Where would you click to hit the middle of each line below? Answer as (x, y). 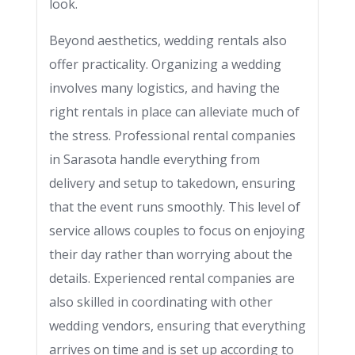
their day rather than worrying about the (171, 254)
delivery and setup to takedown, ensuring (172, 183)
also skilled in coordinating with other (161, 302)
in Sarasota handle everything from (155, 159)
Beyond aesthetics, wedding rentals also (168, 40)
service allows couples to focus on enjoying (177, 231)
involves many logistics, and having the (164, 88)
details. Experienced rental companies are (172, 278)
